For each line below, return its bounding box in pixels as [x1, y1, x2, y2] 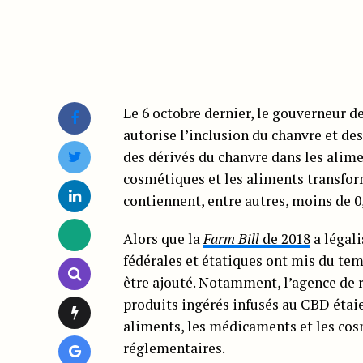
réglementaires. [123, 338, 225, 357]
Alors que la [123, 228, 203, 248]
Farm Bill [203, 228, 259, 248]
